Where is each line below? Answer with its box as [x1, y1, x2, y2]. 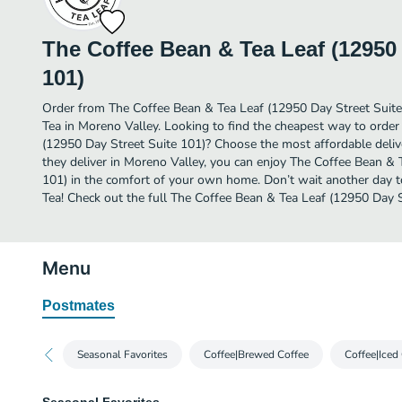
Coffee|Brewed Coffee [204, 347, 309, 362]
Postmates [42, 298, 115, 313]
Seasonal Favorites [77, 347, 168, 362]
